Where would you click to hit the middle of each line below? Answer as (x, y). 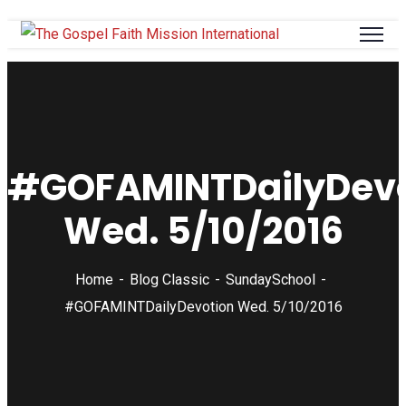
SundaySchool (270, 280)
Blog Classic (169, 280)
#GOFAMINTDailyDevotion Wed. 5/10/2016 (203, 307)
